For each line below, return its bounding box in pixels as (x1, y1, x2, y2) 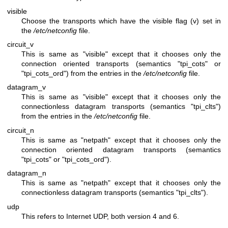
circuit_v (7, 40, 34, 48)
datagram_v (7, 83, 46, 92)
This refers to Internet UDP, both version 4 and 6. (21, 212, 179, 220)
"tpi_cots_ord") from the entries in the (21, 69, 144, 77)
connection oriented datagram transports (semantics (21, 145, 221, 154)
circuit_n (7, 126, 34, 134)
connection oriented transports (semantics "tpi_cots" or (21, 59, 221, 68)
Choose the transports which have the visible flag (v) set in (21, 16, 221, 25)
